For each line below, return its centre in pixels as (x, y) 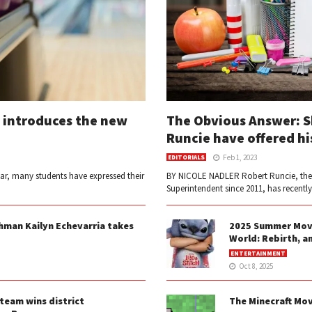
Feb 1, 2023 (240, 158)
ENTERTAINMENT (258, 253)
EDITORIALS (186, 157)
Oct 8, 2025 (256, 266)
